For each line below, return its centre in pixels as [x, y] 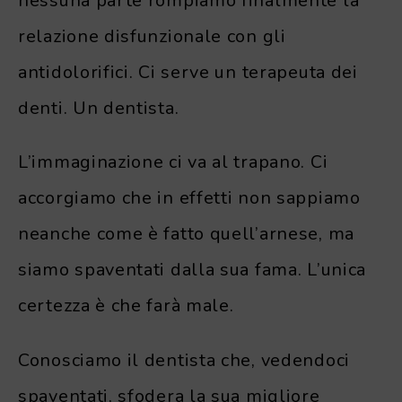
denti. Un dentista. [99, 108]
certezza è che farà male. [126, 306]
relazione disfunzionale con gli [152, 36]
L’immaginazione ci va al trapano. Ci [173, 162]
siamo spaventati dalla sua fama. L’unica [192, 270]
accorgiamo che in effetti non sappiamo [189, 198]
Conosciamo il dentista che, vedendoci [184, 361]
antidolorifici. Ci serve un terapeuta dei [188, 72]
